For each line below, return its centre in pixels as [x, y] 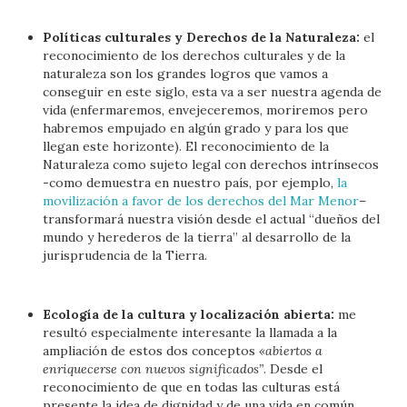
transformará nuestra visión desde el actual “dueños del [212, 218]
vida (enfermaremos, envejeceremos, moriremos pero [206, 109]
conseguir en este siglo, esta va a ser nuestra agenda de [213, 91]
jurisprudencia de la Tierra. [125, 255]
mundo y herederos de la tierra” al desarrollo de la [197, 237]
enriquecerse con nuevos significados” [154, 369]
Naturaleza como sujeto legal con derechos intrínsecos [211, 164]
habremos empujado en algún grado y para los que [196, 128]
